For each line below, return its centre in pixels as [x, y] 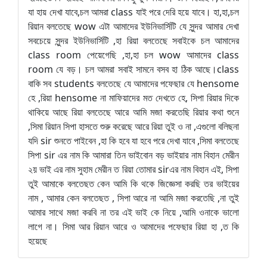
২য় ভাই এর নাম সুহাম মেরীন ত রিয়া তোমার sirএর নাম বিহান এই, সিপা [133, 169]
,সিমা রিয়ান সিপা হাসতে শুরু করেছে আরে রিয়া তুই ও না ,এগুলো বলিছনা [133, 126]
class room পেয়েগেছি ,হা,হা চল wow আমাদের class [133, 55]
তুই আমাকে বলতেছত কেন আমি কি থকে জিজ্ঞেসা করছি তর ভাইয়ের [133, 184]
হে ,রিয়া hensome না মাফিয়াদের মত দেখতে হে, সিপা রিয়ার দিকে [133, 98]
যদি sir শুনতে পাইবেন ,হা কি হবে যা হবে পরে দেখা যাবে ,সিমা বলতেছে [133, 141]
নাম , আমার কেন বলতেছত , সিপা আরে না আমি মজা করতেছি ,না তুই [133, 198]
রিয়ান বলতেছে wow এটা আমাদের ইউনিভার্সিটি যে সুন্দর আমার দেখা [133, 26]
